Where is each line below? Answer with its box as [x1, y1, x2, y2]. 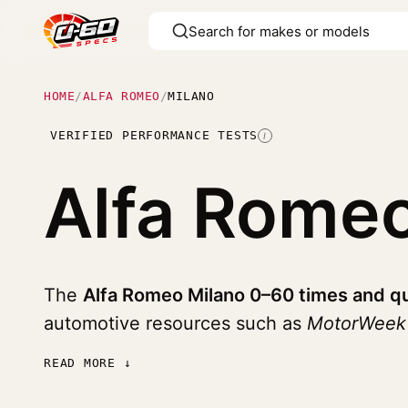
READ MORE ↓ [44, 356, 132, 370]
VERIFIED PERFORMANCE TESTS [50, 128, 259, 142]
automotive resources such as [44, 312, 307, 334]
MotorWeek [307, 312, 406, 334]
